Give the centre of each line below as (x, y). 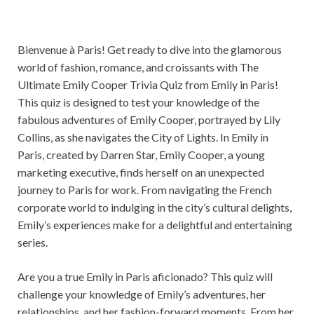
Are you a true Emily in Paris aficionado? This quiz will (145, 277)
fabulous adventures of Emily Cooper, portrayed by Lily (149, 120)
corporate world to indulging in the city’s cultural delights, (155, 207)
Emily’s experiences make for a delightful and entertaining (155, 225)
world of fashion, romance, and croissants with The (138, 67)
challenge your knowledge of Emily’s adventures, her (142, 294)
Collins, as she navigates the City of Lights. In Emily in (143, 137)
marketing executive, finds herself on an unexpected (141, 172)
